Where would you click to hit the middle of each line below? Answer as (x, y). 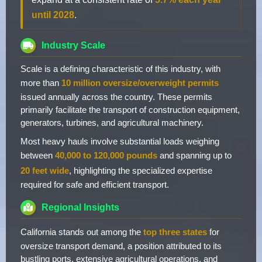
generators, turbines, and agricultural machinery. (112, 123)
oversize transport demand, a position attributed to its (121, 246)
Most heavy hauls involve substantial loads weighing (120, 141)
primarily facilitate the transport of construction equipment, (130, 110)
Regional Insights (80, 208)
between (38, 155)
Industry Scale (73, 46)
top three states (175, 232)
